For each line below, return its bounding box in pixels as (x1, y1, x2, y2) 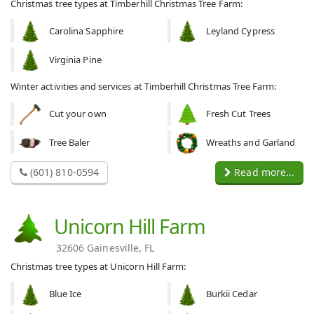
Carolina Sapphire (49, 24, 123, 37)
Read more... (231, 165, 294, 179)
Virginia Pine (49, 53, 102, 66)
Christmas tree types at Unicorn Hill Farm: (11, 260, 186, 273)
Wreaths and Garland (206, 135, 295, 149)
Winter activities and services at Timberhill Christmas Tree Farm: (11, 79, 277, 93)
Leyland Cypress (206, 24, 275, 37)
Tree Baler (49, 135, 90, 149)
